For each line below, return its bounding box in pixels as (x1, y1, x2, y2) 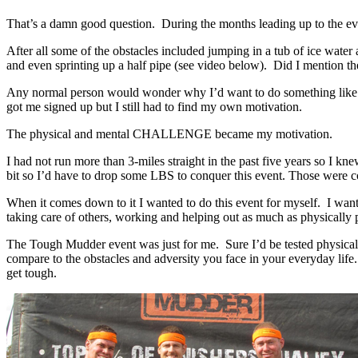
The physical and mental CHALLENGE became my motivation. (6, 126, 332, 141)
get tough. (6, 265, 57, 280)
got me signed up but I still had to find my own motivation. (6, 99, 302, 113)
